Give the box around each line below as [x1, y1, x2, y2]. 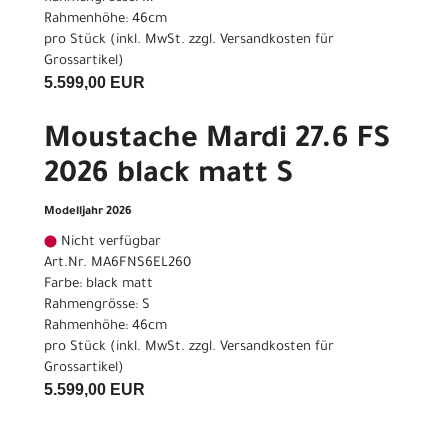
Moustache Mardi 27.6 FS [44, 125, 390, 158]
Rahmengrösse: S [44, 298, 150, 314]
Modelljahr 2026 [44, 206, 132, 220]
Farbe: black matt [44, 277, 153, 293]
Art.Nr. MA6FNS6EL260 [44, 256, 191, 272]
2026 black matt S [44, 160, 293, 193]
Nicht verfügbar [57, 235, 161, 251]
